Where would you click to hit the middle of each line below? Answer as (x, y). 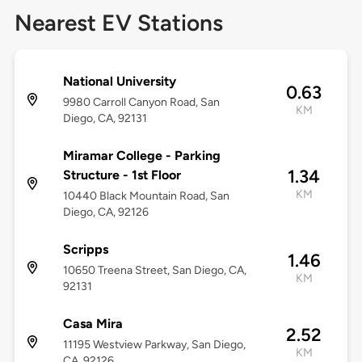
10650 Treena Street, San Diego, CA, (154, 271)
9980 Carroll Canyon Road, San (141, 103)
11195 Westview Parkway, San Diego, (154, 345)
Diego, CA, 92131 (105, 119)
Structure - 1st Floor (122, 175)
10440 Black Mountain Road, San (146, 196)
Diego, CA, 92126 (105, 213)
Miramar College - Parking (141, 156)
